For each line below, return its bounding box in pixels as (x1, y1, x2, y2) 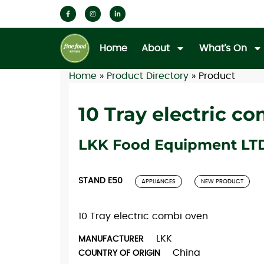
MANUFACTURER (78, 235, 144, 244)
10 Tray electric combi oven (78, 211, 208, 221)
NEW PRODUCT (201, 178, 243, 184)
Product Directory (107, 71, 189, 81)
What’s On (199, 43, 247, 53)
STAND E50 (78, 176, 123, 185)
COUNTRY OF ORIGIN (78, 249, 160, 258)
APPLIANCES (141, 178, 176, 184)
